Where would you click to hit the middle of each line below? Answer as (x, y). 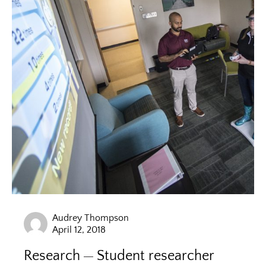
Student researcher (155, 256)
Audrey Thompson (91, 218)
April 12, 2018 (79, 229)
